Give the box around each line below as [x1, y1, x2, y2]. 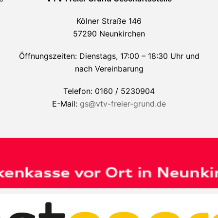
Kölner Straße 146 [76, 16, 142, 26]
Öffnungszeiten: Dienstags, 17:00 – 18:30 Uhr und [18, 51, 200, 61]
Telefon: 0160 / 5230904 [63, 86, 155, 96]
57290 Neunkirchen [73, 28, 145, 38]
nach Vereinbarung [74, 63, 144, 73]
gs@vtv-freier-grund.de [80, 98, 166, 109]
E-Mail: [52, 98, 80, 109]
